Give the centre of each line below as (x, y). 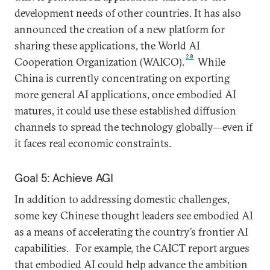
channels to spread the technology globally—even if (133, 127)
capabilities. (42, 248)
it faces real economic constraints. (93, 143)
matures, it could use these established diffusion (125, 110)
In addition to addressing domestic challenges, (122, 199)
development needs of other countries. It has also (128, 13)
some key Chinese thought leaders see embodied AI (134, 215)
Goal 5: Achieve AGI (64, 177)
